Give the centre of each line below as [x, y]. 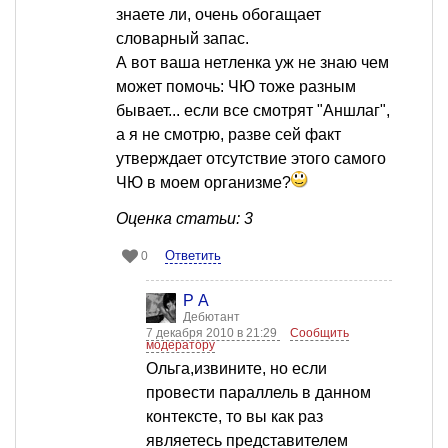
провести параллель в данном [258, 393]
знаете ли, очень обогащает [218, 15]
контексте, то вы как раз [234, 417]
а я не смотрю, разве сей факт [228, 135]
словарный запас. [182, 39]
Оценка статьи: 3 [184, 219]
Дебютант [211, 317]
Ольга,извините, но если [236, 369]
